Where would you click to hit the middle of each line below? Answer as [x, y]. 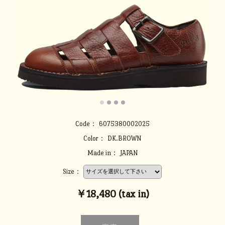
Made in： [102, 153]
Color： [95, 138]
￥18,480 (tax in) [112, 194]
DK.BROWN [125, 138]
